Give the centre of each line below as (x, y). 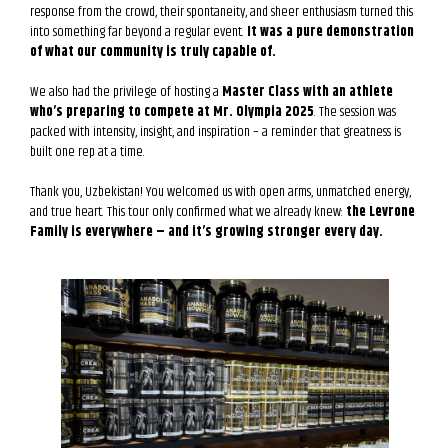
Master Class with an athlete (307, 91)
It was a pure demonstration (330, 31)
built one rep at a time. (87, 151)
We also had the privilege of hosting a (126, 91)
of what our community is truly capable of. (153, 51)
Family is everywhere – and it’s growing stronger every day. (206, 231)
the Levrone (380, 211)
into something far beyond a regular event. (138, 31)
